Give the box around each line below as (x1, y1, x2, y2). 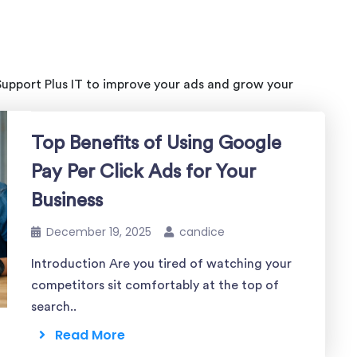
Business (31, 191, 103, 210)
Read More (45, 326, 125, 344)
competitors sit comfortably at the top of (31, 279, 279, 292)
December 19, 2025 (46, 224, 151, 240)
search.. (31, 300, 76, 313)
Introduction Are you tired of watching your (31, 257, 292, 270)
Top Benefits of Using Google (31, 134, 281, 153)
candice (179, 224, 225, 240)
